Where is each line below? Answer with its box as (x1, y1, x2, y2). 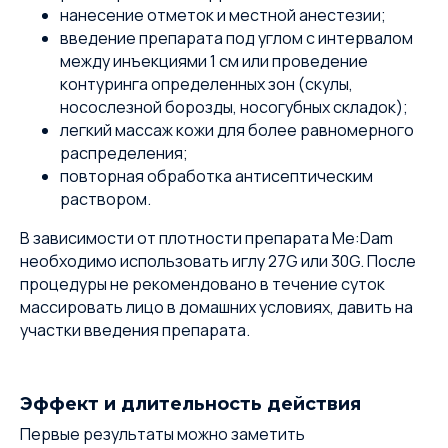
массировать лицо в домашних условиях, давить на (20, 296, 413, 318)
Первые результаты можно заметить (20, 423, 305, 445)
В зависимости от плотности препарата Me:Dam (20, 227, 393, 249)
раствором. (60, 188, 151, 210)
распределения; (60, 142, 188, 164)
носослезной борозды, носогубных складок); (60, 96, 408, 118)
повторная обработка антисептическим (60, 165, 373, 187)
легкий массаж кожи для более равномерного (60, 119, 414, 141)
